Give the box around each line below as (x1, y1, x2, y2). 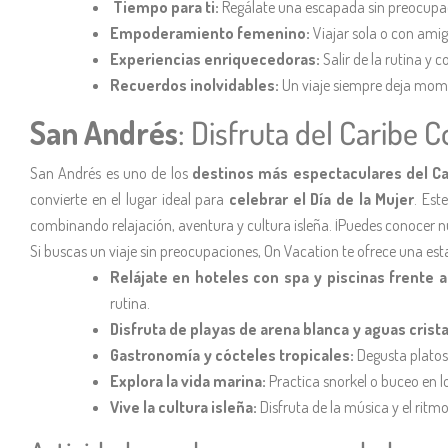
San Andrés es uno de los (30, 162, 193, 183)
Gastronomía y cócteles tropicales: (110, 344, 357, 365)
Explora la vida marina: (110, 370, 269, 391)
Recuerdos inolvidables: (110, 74, 279, 95)
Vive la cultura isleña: (110, 396, 260, 417)
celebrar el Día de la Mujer (229, 188, 415, 209)
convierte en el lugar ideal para (30, 188, 230, 209)
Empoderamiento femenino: (110, 22, 310, 43)
